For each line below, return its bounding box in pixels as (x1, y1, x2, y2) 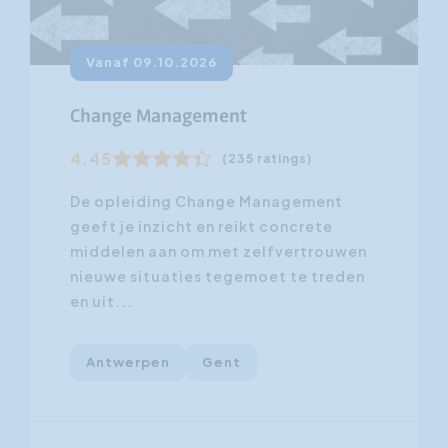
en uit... (69, 291, 133, 310)
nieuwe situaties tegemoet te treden (69, 266, 365, 285)
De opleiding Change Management (69, 191, 343, 210)
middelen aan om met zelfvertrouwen (69, 241, 367, 260)
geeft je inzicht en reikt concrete (69, 216, 333, 235)
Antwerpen (85, 353, 170, 370)
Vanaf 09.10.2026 (85, 53, 217, 70)
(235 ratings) (221, 150, 312, 166)
